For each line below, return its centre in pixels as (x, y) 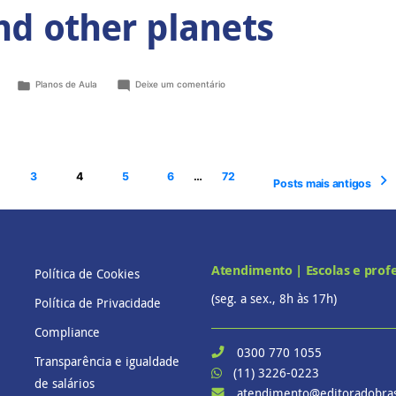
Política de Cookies (87, 273)
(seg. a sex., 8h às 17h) (274, 298)
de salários (65, 383)
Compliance (67, 331)
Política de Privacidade (98, 302)
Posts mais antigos (322, 183)
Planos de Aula (67, 84)
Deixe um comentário (181, 84)
